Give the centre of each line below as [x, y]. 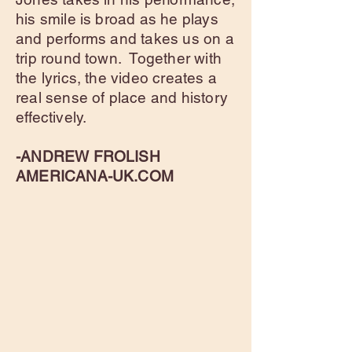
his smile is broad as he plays [117, 19]
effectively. [51, 117]
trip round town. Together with [119, 58]
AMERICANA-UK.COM [95, 176]
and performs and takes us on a [125, 38]
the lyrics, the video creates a [116, 78]
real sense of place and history [122, 97]
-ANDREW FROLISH [88, 156]
